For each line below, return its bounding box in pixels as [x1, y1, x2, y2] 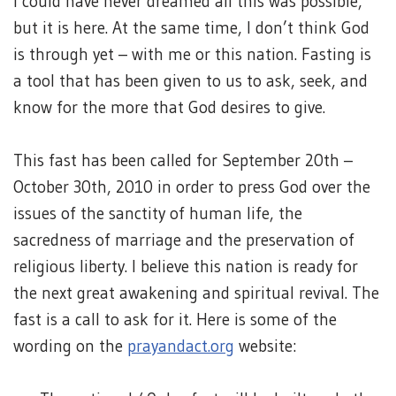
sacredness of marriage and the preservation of [13, 230, 354, 250]
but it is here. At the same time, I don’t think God [13, 18, 369, 38]
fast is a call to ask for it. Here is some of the [13, 309, 337, 330]
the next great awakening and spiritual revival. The [13, 283, 379, 303]
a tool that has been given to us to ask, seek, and [13, 71, 368, 91]
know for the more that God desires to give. [13, 97, 325, 118]
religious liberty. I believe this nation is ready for [13, 256, 358, 277]
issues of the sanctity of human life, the [13, 203, 302, 224]
